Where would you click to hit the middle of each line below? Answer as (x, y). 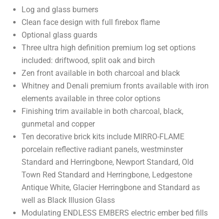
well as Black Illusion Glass (68, 200)
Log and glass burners (60, 10)
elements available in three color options (91, 99)
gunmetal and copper (58, 124)
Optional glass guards (59, 35)
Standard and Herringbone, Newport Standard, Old (108, 162)
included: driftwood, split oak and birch (88, 61)
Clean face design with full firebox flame (91, 22)
